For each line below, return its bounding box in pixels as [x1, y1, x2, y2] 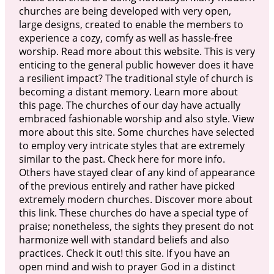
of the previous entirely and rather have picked [18, 179, 235, 193]
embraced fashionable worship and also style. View [18, 111, 254, 125]
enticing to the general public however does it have [18, 57, 254, 72]
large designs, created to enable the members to [18, 17, 243, 31]
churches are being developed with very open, [18, 4, 231, 18]
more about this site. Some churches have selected [18, 125, 254, 139]
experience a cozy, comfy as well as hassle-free [18, 31, 232, 45]
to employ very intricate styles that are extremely [18, 138, 245, 152]
